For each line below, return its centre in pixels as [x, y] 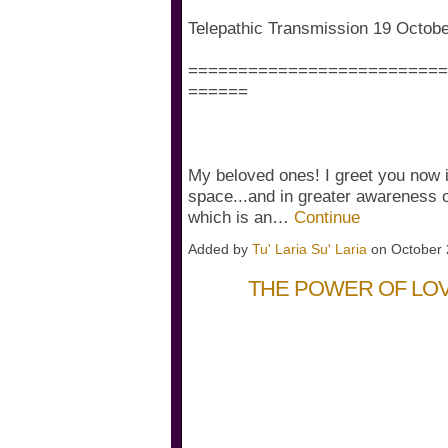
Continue [327, 218]
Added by [220, 249]
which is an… [241, 218]
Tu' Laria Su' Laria [309, 249]
